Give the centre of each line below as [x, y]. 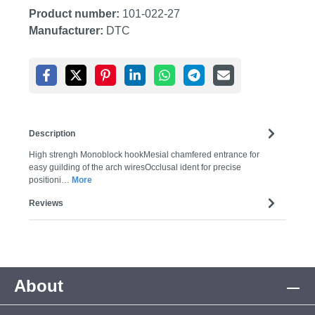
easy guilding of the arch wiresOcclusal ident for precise [135, 168]
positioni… [50, 180]
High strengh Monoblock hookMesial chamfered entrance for [144, 155]
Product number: [76, 14]
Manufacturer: [66, 31]
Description [52, 133]
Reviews [46, 203]
